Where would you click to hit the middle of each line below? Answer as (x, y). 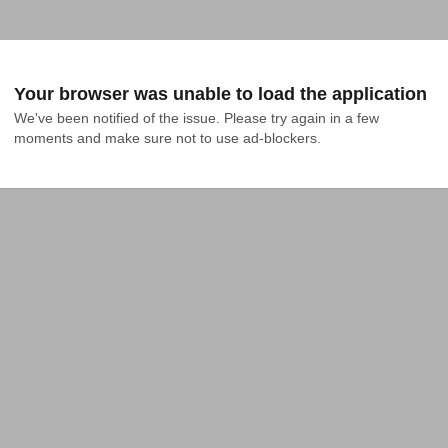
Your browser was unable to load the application (220, 94)
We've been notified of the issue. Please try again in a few (196, 118)
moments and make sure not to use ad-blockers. (167, 138)
